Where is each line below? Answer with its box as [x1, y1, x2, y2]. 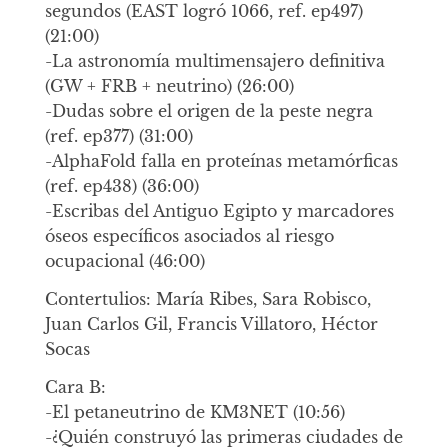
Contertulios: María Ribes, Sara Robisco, [44, 289, 371, 310]
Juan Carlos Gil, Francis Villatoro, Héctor [44, 314, 378, 335]
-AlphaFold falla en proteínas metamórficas [44, 151, 398, 172]
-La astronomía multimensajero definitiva [44, 51, 385, 72]
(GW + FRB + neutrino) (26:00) [44, 76, 294, 97]
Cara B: [44, 377, 106, 397]
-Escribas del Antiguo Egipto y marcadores [44, 201, 394, 222]
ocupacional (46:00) [44, 251, 205, 272]
